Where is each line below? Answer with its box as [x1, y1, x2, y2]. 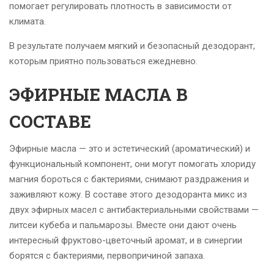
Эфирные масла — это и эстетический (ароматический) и [9, 143, 250, 155]
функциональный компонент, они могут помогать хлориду [9, 158, 256, 170]
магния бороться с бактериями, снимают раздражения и [9, 174, 249, 185]
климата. [9, 16, 46, 28]
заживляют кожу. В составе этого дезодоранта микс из [9, 189, 247, 201]
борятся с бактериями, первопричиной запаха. [9, 250, 205, 262]
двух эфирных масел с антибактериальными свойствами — [9, 204, 259, 216]
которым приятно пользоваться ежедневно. [9, 56, 198, 67]
